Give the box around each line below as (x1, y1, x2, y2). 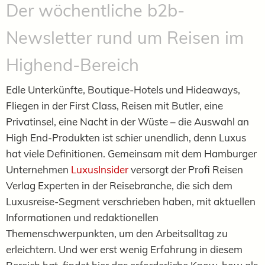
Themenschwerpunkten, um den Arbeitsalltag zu (6, 227, 228, 240)
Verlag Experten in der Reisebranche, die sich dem (6, 179, 232, 192)
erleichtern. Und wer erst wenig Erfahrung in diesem (6, 243, 243, 256)
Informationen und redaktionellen (6, 211, 159, 224)
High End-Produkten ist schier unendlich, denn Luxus (6, 131, 246, 144)
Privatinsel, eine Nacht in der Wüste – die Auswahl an (6, 115, 249, 128)
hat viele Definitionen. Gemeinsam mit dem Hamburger (6, 147, 257, 160)
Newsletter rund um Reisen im (6, 26, 244, 48)
